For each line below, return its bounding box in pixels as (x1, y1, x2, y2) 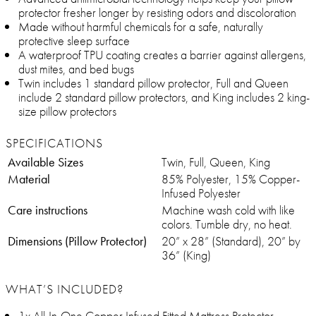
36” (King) (162, 247, 211, 264)
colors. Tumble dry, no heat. (162, 216, 292, 233)
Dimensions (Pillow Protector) (8, 233, 147, 250)
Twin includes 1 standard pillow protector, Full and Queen (18, 75, 288, 92)
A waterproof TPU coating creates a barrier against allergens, (18, 47, 306, 63)
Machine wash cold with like (162, 202, 295, 219)
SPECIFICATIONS (6, 135, 103, 152)
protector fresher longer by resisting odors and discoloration (18, 4, 296, 21)
